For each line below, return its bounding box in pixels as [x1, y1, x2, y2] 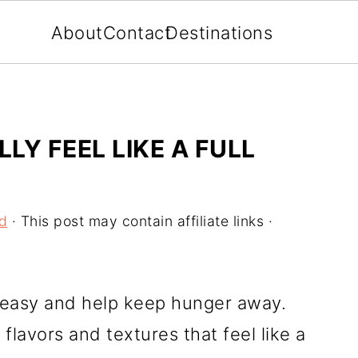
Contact [102, 22, 172, 43]
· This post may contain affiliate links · [7, 213, 272, 229]
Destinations [165, 22, 272, 43]
